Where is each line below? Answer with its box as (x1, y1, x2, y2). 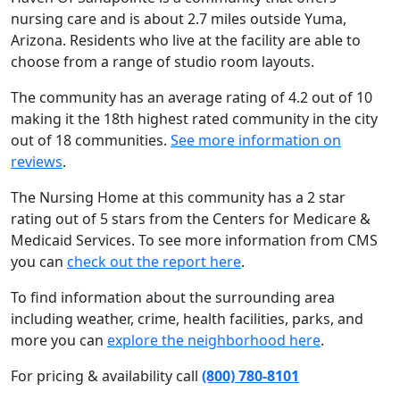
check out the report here (67, 252, 241, 271)
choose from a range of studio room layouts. (11, 52, 314, 71)
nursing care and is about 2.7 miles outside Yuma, (11, 9, 346, 29)
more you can (11, 330, 107, 350)
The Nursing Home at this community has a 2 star (11, 187, 346, 207)
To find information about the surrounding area (11, 287, 335, 307)
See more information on (171, 130, 341, 150)
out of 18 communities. (11, 130, 171, 150)
